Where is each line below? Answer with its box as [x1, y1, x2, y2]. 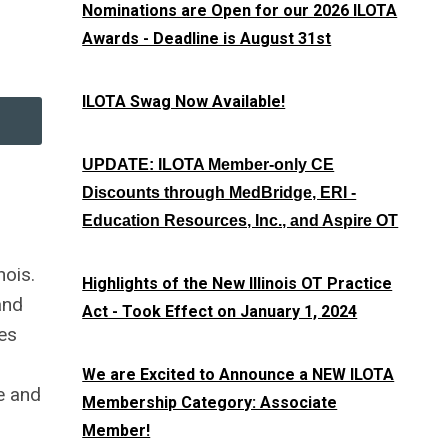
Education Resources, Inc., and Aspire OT [82, 212, 399, 229]
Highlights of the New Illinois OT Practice [82, 274, 393, 293]
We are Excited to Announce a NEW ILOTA [82, 365, 395, 384]
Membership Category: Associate [82, 393, 338, 412]
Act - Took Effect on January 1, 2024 [82, 302, 358, 321]
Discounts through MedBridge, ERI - [82, 184, 357, 201]
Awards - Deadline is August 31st [82, 29, 332, 48]
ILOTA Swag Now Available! [82, 92, 286, 111]
